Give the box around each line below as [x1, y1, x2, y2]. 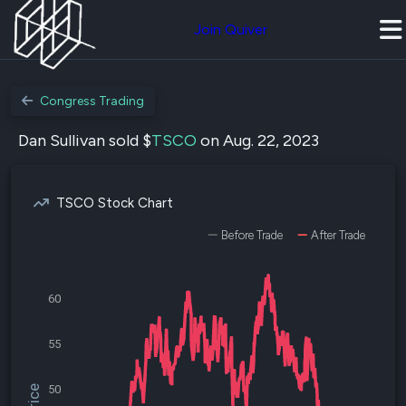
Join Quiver [194, 21, 267, 38]
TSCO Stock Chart [56, 195, 173, 211]
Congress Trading [40, 93, 144, 109]
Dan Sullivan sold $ [18, 130, 151, 150]
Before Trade [221, 228, 283, 242]
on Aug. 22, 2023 [197, 130, 319, 150]
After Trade [311, 228, 365, 242]
